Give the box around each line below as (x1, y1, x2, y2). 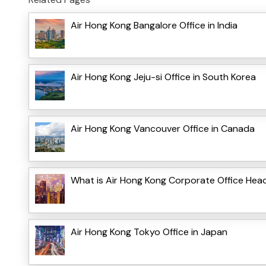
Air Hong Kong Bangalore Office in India (71, 18, 237, 31)
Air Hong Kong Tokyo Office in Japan (71, 225, 227, 238)
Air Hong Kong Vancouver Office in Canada (71, 122, 255, 135)
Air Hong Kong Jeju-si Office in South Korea (71, 70, 256, 83)
